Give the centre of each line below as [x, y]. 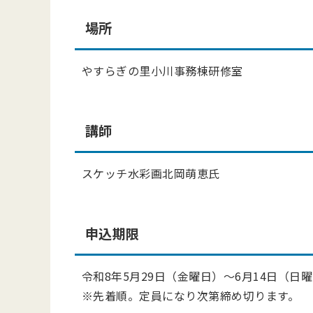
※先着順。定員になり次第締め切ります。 [191, 296]
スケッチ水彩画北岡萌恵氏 [151, 173]
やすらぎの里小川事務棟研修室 [162, 71]
